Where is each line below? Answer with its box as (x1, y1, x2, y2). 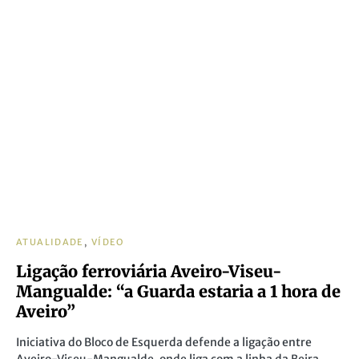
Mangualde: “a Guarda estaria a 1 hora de (16, 281, 341, 301)
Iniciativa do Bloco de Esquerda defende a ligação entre (16, 335, 312, 349)
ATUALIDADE (16, 236, 84, 248)
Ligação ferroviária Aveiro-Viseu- (16, 261, 281, 281)
